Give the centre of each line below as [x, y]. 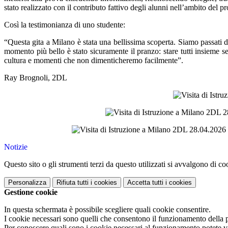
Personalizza [27, 183]
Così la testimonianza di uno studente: [65, 25]
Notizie [16, 147]
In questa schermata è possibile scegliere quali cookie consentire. [107, 210]
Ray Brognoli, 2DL [36, 78]
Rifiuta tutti [73, 183]
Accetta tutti [145, 183]
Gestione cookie [31, 192]
